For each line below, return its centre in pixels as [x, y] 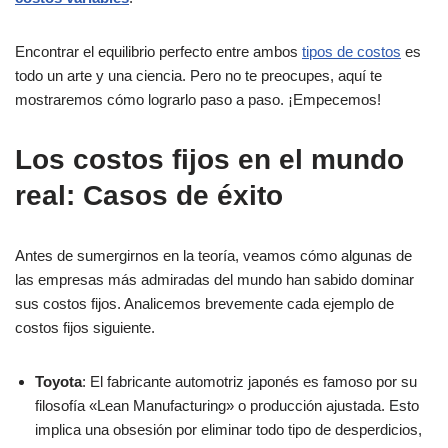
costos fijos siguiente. [85, 328]
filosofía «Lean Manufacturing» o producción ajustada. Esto [227, 406]
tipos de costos [351, 52]
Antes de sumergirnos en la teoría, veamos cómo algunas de [213, 256]
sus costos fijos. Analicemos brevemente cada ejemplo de [204, 304]
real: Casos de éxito [149, 196]
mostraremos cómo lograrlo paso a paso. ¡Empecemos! [198, 100]
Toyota [58, 382]
